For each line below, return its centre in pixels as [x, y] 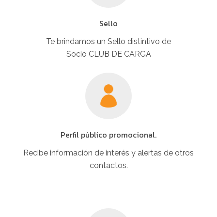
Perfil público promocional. [108, 134]
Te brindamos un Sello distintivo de [108, 41]
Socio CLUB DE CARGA [108, 54]
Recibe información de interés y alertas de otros [108, 153]
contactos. [108, 165]
